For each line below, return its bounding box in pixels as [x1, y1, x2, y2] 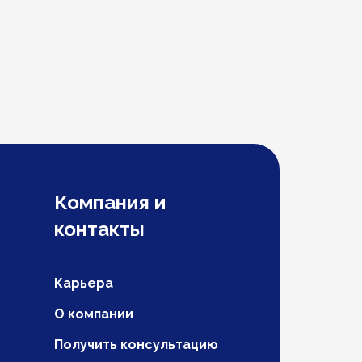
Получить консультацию [54, 337, 218, 352]
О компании [54, 306, 133, 322]
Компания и [54, 191, 166, 214]
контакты [54, 217, 145, 241]
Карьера [54, 276, 113, 291]
